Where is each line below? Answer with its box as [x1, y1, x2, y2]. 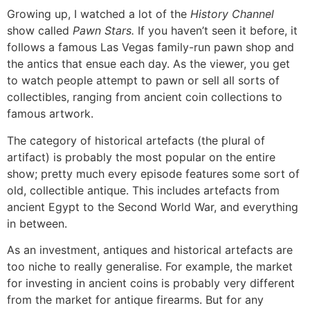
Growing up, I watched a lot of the [7, 7, 190, 21]
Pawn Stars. [73, 24, 134, 38]
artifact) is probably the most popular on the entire [7, 149, 275, 164]
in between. [7, 216, 67, 230]
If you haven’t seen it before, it [134, 24, 298, 38]
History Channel [190, 7, 274, 21]
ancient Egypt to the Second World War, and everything [7, 199, 298, 214]
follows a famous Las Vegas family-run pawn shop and [7, 40, 294, 55]
